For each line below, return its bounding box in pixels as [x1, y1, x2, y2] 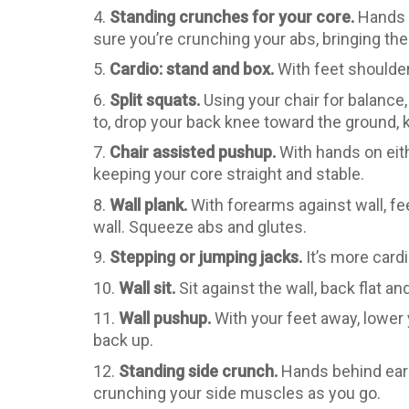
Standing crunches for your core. [110, 6, 354, 26]
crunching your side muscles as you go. [93, 383, 381, 403]
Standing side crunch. [119, 361, 278, 381]
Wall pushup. [119, 309, 211, 329]
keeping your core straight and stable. [93, 164, 364, 184]
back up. [93, 330, 153, 351]
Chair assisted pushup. [110, 142, 276, 163]
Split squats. [110, 89, 200, 110]
